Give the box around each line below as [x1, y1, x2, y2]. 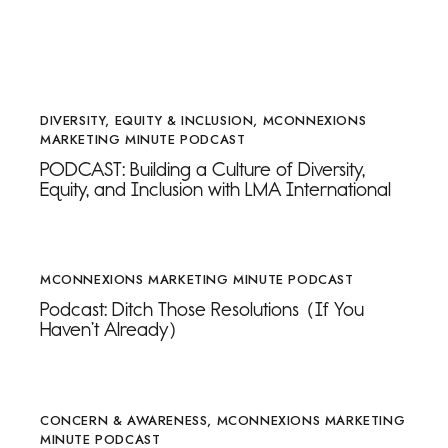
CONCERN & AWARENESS [40, 410, 208, 430]
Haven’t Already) [40, 317, 179, 342]
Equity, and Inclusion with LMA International [40, 176, 391, 201]
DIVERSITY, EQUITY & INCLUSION [40, 110, 254, 130]
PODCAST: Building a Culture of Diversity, [40, 156, 365, 181]
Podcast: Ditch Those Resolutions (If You [40, 297, 364, 322]
